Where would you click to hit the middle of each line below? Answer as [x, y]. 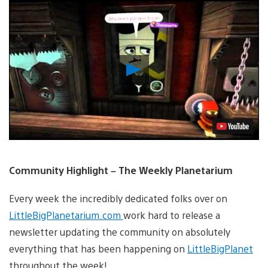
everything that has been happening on [98, 248]
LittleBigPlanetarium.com [66, 215]
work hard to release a [172, 215]
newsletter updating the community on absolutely [120, 232]
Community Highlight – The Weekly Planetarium [121, 170]
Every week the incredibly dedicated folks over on [118, 198]
